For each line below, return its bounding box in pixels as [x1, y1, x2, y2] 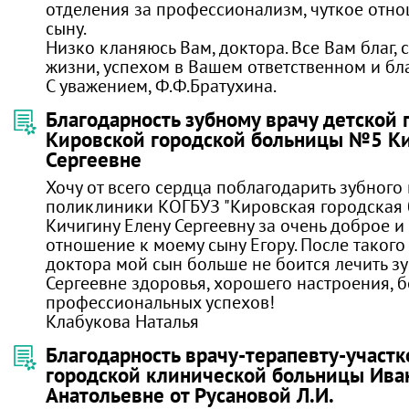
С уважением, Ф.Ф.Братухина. [46, 74, 277, 97]
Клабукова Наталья [46, 309, 199, 332]
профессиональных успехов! [46, 290, 275, 313]
